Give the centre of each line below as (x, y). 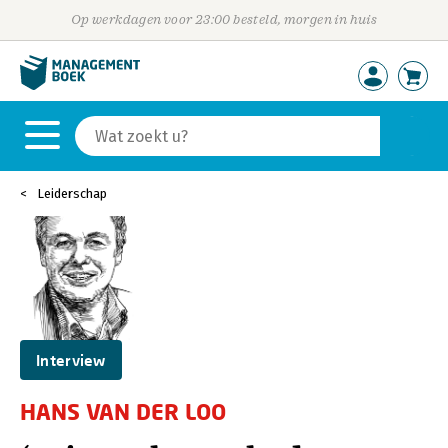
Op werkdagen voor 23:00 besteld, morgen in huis (224, 19)
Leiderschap (72, 193)
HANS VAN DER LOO (123, 411)
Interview (71, 360)
